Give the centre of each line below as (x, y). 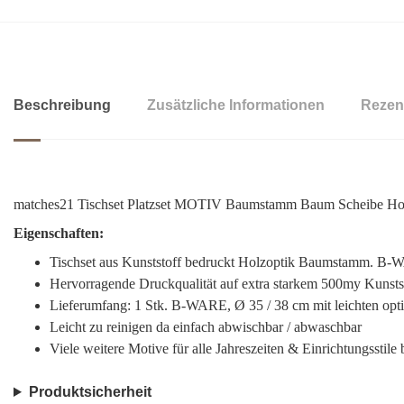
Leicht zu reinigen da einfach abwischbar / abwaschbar (206, 327)
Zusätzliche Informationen (236, 105)
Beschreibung (62, 105)
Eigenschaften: (59, 233)
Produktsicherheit (90, 392)
